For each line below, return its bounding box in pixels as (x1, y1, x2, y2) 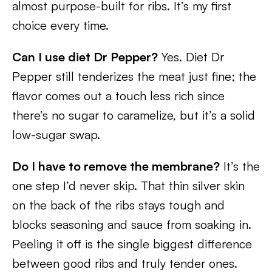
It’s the (220, 158, 260, 174)
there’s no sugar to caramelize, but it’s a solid (12, 107, 255, 123)
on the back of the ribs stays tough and (12, 197, 225, 212)
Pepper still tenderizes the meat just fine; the (12, 69, 256, 84)
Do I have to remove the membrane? (12, 158, 220, 174)
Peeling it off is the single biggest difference (12, 236, 252, 251)
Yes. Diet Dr (158, 49, 224, 64)
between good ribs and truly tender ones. (12, 256, 237, 271)
